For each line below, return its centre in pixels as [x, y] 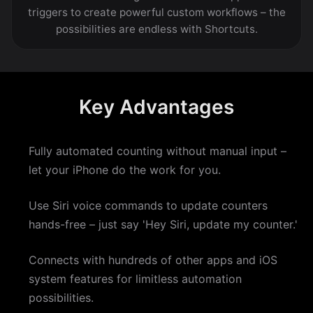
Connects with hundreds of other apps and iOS [153, 260]
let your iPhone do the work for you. [125, 169]
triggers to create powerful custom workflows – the [156, 12]
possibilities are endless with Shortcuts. [156, 29]
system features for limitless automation [135, 278]
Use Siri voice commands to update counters [148, 205]
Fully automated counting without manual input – [158, 151]
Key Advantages [156, 107]
